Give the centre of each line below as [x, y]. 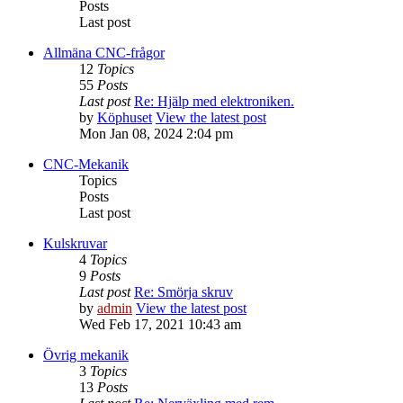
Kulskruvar [75, 244]
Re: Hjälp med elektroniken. [214, 102]
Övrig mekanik [86, 355]
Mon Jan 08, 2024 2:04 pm [156, 134]
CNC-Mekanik [86, 165]
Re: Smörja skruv [184, 292]
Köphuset [125, 118]
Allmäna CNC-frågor [104, 53]
